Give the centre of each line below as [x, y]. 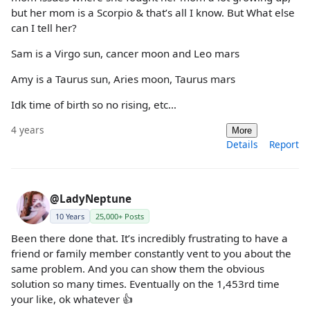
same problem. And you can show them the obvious [138, 268]
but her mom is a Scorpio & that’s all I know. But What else [153, 12]
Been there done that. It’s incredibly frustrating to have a [149, 238]
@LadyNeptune [91, 198]
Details [242, 144]
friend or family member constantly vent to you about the [151, 253]
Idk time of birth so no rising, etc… [94, 105]
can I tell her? [44, 27]
